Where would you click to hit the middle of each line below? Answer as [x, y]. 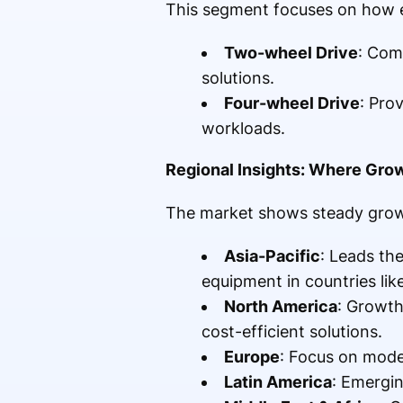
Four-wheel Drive [291, 103]
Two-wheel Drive [291, 53]
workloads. [243, 129]
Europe [251, 357]
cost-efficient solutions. [291, 332]
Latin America [278, 382]
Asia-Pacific [272, 256]
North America [280, 307]
